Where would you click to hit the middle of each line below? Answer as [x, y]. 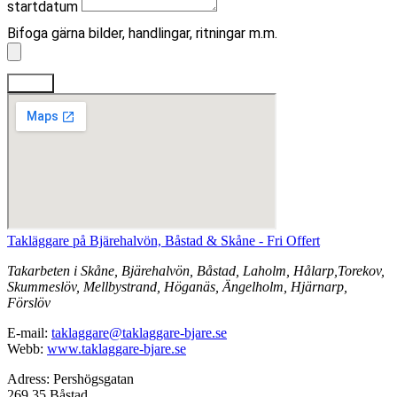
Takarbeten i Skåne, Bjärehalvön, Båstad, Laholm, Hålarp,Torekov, [196, 270]
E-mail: [29, 332]
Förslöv [29, 302]
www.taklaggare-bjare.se [117, 348]
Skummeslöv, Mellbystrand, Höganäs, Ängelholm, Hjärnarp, [177, 286]
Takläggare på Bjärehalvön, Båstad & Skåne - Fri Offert [163, 240]
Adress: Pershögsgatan [70, 378]
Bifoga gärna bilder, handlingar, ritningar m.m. [142, 33]
